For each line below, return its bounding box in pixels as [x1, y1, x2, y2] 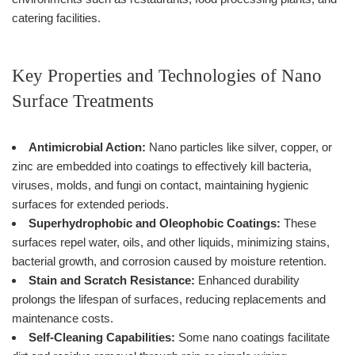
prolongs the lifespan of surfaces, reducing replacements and [12, 292, 326, 306]
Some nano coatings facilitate [175, 330, 330, 344]
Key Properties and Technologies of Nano [12, 65, 322, 86]
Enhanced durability [195, 273, 300, 287]
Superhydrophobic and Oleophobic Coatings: [29, 216, 281, 230]
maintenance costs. [12, 311, 113, 325]
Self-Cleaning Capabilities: [29, 330, 175, 344]
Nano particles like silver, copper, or [146, 139, 332, 154]
